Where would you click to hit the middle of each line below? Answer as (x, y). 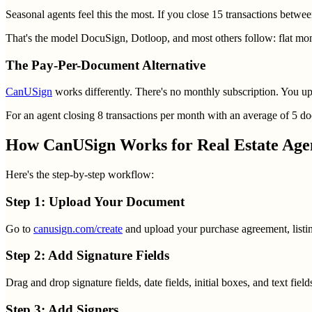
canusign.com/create (78, 228)
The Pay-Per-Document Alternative (106, 65)
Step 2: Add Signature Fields (87, 256)
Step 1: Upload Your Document (95, 201)
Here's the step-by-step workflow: (80, 175)
